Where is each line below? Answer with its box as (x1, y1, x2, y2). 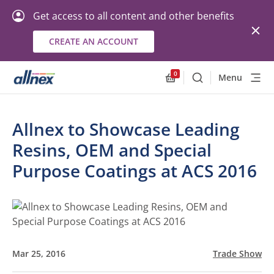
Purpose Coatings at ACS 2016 (12, 159, 257, 182)
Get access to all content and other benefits (33, 9, 234, 23)
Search (197, 76, 229, 89)
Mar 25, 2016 (12, 248, 65, 259)
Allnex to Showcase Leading (12, 117, 240, 141)
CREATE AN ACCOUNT (49, 35, 138, 47)
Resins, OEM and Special (12, 138, 212, 161)
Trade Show (213, 248, 262, 259)
